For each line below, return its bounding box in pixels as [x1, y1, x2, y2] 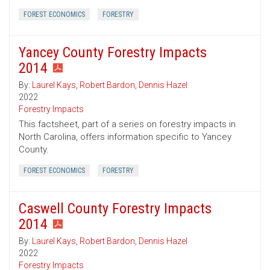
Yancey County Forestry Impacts [19, 44, 207, 61]
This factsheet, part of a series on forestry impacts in [19, 119, 236, 130]
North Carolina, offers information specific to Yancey [19, 131, 231, 143]
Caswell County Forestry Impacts [19, 200, 212, 218]
